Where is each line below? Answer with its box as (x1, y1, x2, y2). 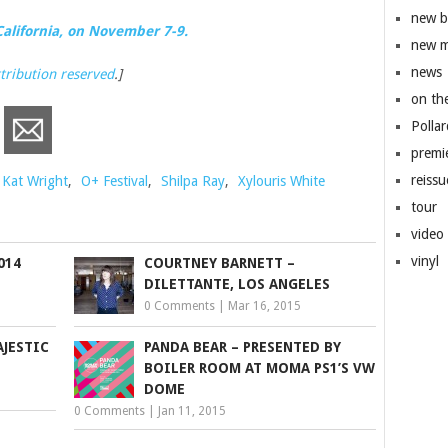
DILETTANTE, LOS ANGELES (144, 276, 331, 293)
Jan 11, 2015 (158, 404, 227, 419)
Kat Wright (2, 173, 68, 190)
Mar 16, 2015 (228, 299, 302, 314)
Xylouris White (238, 173, 325, 190)
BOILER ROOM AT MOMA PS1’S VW (144, 360, 376, 377)
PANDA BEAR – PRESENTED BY (144, 339, 342, 356)
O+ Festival (81, 173, 148, 190)
